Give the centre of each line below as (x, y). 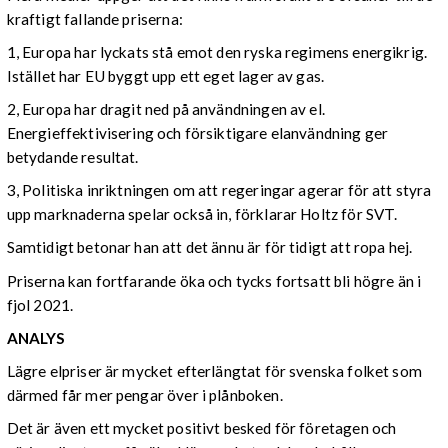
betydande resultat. (72, 157)
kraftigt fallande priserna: (96, 18)
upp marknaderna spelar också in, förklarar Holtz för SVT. (202, 214)
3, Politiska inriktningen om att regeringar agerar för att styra (219, 190)
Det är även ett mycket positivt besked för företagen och (201, 428)
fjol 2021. (40, 304)
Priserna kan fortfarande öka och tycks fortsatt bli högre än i (214, 280)
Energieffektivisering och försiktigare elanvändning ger (197, 133)
